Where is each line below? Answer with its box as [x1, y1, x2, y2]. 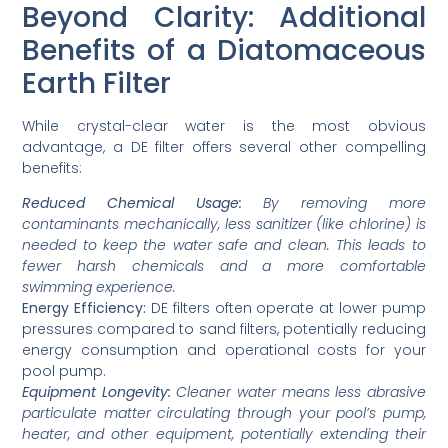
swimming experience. [22, 277, 177, 298]
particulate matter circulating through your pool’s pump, [22, 403, 426, 424]
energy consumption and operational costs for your [22, 340, 426, 361]
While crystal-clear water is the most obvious [22, 115, 426, 136]
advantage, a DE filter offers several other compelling [22, 136, 426, 157]
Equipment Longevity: [22, 382, 171, 403]
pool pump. [22, 361, 107, 382]
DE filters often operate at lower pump [146, 298, 426, 319]
